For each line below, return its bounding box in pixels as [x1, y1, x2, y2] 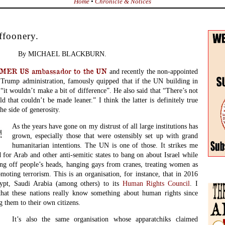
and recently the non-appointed [109, 67, 198, 75]
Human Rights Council [122, 179, 190, 188]
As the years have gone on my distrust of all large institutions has [12, 122, 198, 131]
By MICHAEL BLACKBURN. [18, 50, 106, 58]
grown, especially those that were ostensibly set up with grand [12, 132, 198, 140]
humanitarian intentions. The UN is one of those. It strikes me [12, 141, 198, 150]
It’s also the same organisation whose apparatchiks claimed [12, 215, 198, 223]
